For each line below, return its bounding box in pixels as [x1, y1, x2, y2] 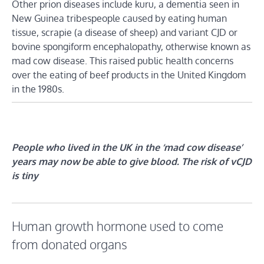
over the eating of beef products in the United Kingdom [12, 68, 246, 81]
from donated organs [12, 236, 127, 252]
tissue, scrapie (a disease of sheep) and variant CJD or [12, 26, 237, 38]
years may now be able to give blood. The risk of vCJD [12, 155, 252, 167]
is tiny [12, 169, 38, 181]
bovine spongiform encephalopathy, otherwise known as [12, 40, 250, 52]
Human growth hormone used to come [12, 218, 223, 234]
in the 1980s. [12, 82, 64, 95]
